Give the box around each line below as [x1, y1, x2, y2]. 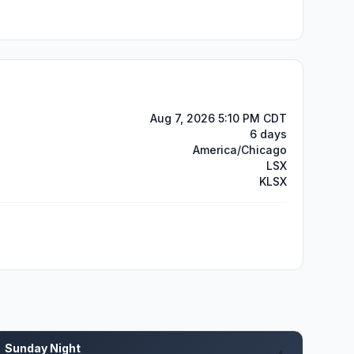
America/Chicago [193, 143, 287, 156]
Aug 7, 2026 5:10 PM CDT [150, 111, 287, 125]
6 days [250, 127, 287, 141]
